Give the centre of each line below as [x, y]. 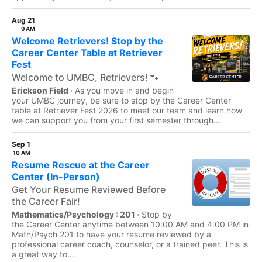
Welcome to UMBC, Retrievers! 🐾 [86, 77]
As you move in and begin [124, 90]
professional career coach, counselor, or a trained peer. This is [130, 244]
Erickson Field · [42, 90]
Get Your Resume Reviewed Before [89, 189]
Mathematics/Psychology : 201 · [75, 214]
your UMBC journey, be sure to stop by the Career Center [121, 100]
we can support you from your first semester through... [116, 120]
